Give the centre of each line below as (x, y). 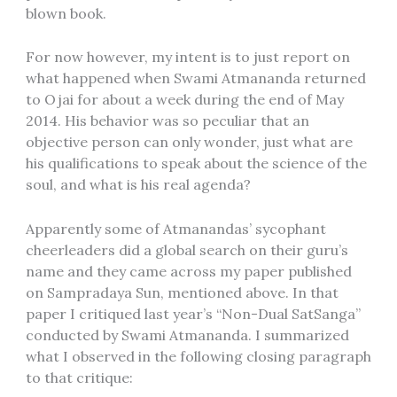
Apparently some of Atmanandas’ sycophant (175, 228)
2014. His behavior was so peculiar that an (167, 121)
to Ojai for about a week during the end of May (184, 100)
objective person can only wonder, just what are (189, 142)
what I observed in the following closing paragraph (198, 356)
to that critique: (79, 377)
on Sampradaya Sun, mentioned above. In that (182, 292)
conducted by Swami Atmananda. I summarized (187, 335)
